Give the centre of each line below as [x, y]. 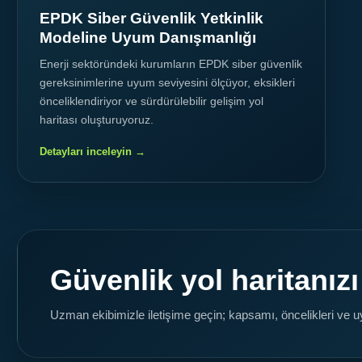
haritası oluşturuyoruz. [97, 120]
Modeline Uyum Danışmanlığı [148, 38]
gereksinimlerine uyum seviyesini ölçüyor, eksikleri [167, 83]
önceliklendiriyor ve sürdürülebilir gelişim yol [152, 101]
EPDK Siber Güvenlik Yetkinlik [152, 19]
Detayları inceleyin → [93, 152]
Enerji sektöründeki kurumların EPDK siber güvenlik [171, 64]
